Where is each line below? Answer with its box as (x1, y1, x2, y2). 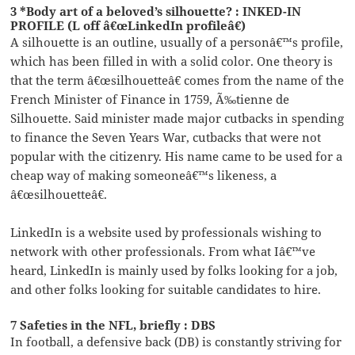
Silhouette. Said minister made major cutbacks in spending (10, 109, 345, 126)
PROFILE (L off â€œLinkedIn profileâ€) (10, 17, 246, 33)
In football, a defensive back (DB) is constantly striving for (10, 333, 342, 349)
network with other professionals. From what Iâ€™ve (10, 242, 316, 259)
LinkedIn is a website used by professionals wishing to (10, 223, 323, 240)
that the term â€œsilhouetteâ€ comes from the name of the (10, 71, 345, 88)
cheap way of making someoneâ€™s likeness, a (10, 166, 277, 183)
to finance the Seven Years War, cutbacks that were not (10, 128, 322, 145)
